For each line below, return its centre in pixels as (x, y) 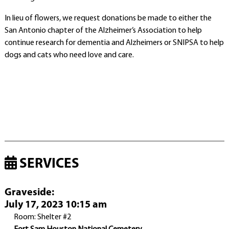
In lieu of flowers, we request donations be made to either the (108, 18)
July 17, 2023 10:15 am (55, 205)
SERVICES (48, 164)
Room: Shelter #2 (42, 217)
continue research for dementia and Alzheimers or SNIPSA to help (114, 43)
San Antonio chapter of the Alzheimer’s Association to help (103, 31)
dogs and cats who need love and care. (69, 55)
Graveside (28, 193)
